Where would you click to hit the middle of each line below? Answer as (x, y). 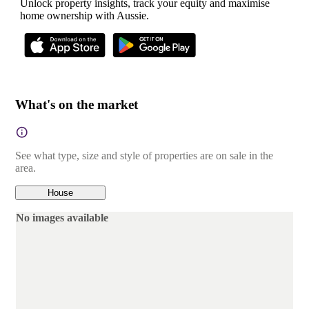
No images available (62, 217)
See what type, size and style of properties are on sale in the (144, 155)
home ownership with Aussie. (84, 16)
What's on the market (77, 104)
